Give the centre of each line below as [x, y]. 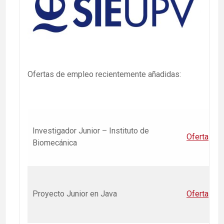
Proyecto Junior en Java [75, 194]
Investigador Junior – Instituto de [91, 131]
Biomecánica [55, 143]
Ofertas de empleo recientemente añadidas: [104, 74]
